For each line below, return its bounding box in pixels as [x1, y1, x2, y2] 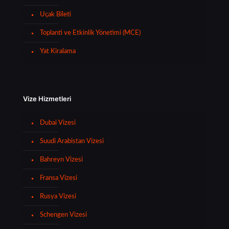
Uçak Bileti [40, 11, 71, 18]
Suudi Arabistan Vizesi [40, 138, 104, 145]
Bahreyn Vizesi [40, 156, 83, 163]
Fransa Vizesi [40, 174, 77, 181]
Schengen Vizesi [40, 211, 87, 218]
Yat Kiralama [40, 48, 76, 55]
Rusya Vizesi [40, 193, 76, 200]
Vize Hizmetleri [23, 94, 71, 103]
